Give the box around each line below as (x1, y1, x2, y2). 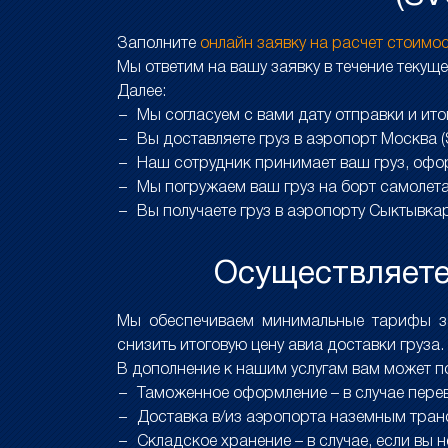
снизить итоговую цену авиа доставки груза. (117, 339, 444, 353)
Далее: (117, 85, 166, 99)
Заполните (117, 37, 200, 51)
